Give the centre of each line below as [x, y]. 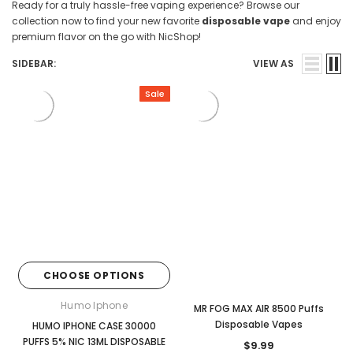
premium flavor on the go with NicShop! [106, 37]
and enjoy [316, 21]
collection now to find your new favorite [107, 21]
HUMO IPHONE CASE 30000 [94, 325]
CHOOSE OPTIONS [94, 275]
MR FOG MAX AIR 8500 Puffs [259, 308]
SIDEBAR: [34, 64]
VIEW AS [273, 64]
